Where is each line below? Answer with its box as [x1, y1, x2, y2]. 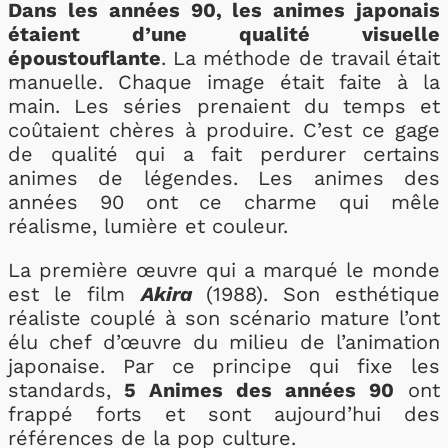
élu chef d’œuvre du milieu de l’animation [8, 330, 440, 354]
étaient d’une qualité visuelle [8, 22, 440, 46]
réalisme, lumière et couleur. [8, 214, 288, 238]
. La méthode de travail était [161, 46, 440, 70]
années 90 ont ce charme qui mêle [8, 190, 440, 214]
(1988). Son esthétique [205, 282, 441, 306]
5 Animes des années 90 [111, 378, 394, 402]
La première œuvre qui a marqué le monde [8, 258, 440, 282]
